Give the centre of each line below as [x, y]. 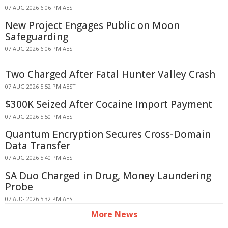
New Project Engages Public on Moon [92, 26]
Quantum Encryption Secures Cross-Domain [108, 135]
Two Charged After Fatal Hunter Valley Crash [110, 75]
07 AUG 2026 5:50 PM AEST [40, 117]
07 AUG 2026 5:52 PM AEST [40, 87]
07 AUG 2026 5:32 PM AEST [40, 199]
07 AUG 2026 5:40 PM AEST [40, 158]
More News [114, 215]
